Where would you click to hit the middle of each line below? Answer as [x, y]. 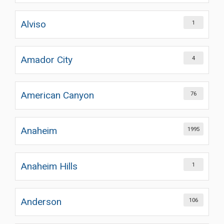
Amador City [46, 60]
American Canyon [57, 95]
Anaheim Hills [49, 166]
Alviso [33, 24]
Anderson [41, 202]
